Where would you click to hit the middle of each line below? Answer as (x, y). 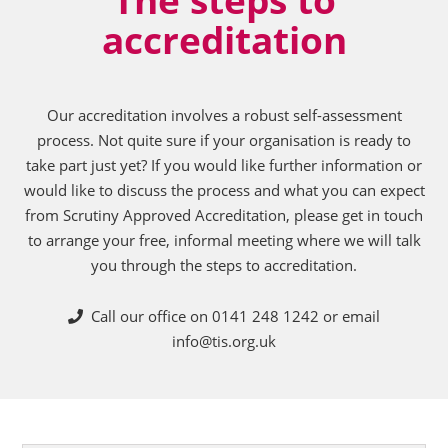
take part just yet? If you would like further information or (224, 165)
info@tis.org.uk (224, 341)
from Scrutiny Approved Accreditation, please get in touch (224, 215)
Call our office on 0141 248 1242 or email (231, 316)
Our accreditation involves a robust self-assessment (224, 115)
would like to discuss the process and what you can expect (224, 190)
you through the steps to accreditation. (224, 265)
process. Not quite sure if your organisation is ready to (224, 140)
